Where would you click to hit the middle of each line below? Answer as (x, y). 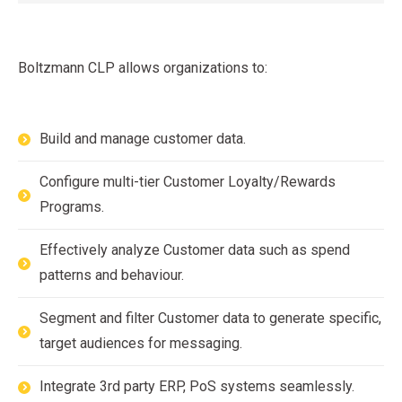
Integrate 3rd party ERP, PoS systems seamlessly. (197, 386)
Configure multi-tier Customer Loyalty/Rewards (188, 182)
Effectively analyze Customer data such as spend (195, 250)
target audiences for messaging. (141, 343)
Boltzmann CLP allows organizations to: (143, 68)
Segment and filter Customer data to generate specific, (210, 318)
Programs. (72, 207)
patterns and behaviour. (112, 275)
